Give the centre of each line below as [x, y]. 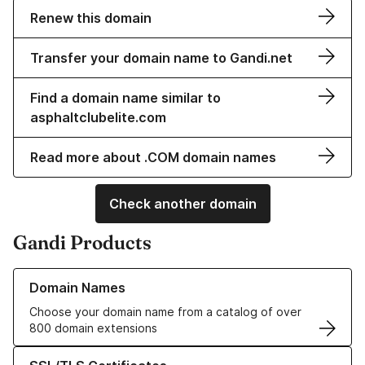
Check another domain [182, 204]
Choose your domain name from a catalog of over [165, 312]
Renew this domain [91, 18]
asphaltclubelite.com [98, 118]
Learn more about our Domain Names [114, 276]
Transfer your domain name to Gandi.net [161, 58]
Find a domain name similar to [125, 98]
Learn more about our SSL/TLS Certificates [131, 354]
